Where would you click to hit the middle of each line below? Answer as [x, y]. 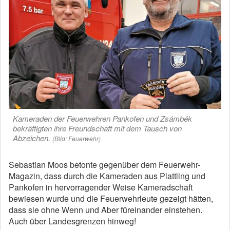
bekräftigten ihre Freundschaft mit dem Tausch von [97, 128]
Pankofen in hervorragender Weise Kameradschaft [101, 187]
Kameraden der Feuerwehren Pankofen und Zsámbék [102, 118]
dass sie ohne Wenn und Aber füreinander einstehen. [106, 209]
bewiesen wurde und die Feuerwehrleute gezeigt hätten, [111, 198]
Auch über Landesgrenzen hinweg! [72, 221]
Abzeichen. [32, 138]
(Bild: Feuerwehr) [76, 138]
